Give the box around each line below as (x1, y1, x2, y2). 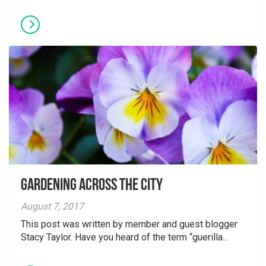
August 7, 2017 (21, 201, 84, 212)
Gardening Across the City (21, 178, 163, 194)
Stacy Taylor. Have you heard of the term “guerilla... (21, 232, 228, 243)
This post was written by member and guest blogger (21, 218, 237, 230)
